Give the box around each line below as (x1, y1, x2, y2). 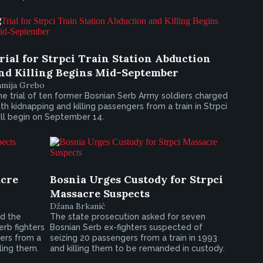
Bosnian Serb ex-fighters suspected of (49, 222, 203, 232)
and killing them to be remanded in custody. (49, 244, 225, 253)
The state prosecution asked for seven (49, 212, 205, 221)
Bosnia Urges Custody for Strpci (49, 173, 223, 186)
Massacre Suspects (49, 187, 150, 200)
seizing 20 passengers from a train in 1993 (49, 233, 217, 242)
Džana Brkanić (49, 201, 105, 211)
